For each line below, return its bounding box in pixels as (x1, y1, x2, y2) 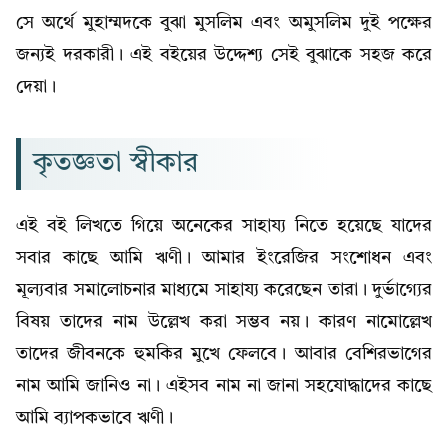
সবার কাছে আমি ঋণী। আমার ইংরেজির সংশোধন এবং (16, 248, 432, 267)
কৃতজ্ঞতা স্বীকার (33, 149, 198, 178)
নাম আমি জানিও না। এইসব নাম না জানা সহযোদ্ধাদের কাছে (16, 376, 432, 395)
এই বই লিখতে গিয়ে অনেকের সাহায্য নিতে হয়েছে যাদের (16, 216, 432, 235)
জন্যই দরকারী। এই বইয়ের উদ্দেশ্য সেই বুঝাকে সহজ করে (16, 45, 432, 64)
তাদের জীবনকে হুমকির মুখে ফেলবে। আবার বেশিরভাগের (16, 344, 432, 363)
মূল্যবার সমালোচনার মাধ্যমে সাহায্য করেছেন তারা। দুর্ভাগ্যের (16, 280, 432, 299)
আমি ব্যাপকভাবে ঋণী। (16, 408, 173, 427)
